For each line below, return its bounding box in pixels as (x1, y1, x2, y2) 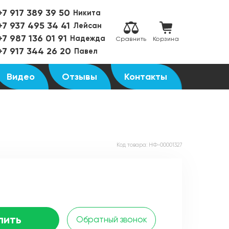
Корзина (152, 35, 179, 43)
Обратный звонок (76, 214, 147, 224)
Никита (73, 8, 101, 17)
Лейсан (73, 21, 102, 30)
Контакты (124, 71, 168, 82)
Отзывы (62, 71, 98, 82)
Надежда (70, 34, 105, 43)
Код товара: (117, 142, 149, 148)
